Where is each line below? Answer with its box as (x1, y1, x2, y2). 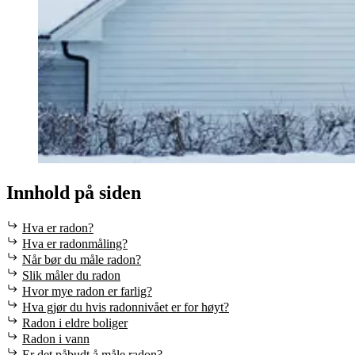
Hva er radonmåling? (22, 236, 128, 250)
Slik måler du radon (22, 268, 120, 282)
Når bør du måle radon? (22, 252, 141, 266)
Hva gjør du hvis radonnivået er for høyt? (22, 300, 229, 314)
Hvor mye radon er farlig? (22, 284, 152, 298)
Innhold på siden (6, 181, 141, 203)
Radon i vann (22, 331, 90, 345)
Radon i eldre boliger (22, 315, 128, 330)
